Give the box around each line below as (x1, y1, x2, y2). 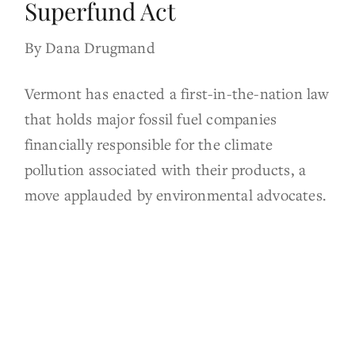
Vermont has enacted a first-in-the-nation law (24, 82, 330, 103)
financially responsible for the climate (24, 133, 273, 154)
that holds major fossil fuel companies (24, 108, 277, 128)
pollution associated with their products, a (24, 158, 307, 179)
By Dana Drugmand (24, 36, 155, 57)
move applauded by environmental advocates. (24, 184, 326, 204)
